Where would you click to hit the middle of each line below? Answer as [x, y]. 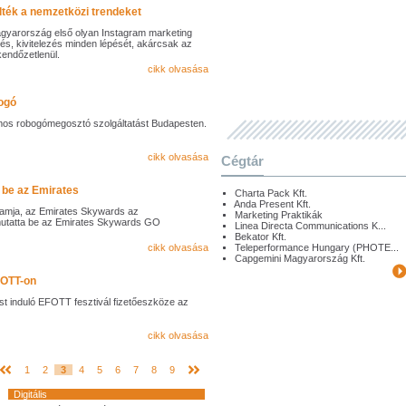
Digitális [28, 394]
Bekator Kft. [261, 237]
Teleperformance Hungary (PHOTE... [317, 247]
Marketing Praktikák [279, 215]
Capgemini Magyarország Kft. [300, 258]
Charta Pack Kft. [271, 193]
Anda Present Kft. [272, 204]
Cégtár [242, 161]
